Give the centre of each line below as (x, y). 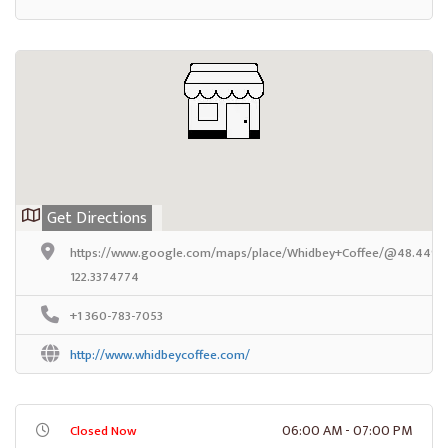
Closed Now (103, 430)
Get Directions (97, 218)
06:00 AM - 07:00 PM (347, 430)
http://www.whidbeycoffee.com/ (160, 354)
